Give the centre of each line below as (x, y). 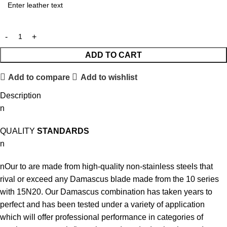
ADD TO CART (113, 55)
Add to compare (39, 77)
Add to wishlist (109, 77)
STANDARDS (62, 131)
